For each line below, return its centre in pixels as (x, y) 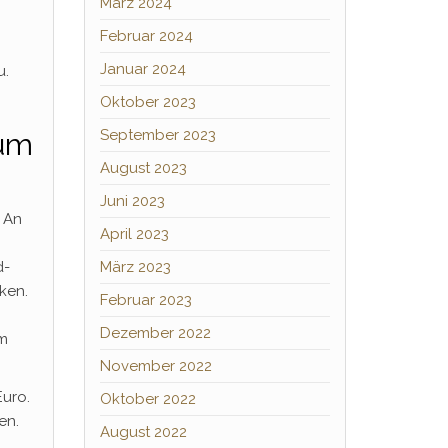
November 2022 (155, 366)
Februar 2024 (146, 36)
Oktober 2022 (147, 399)
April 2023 (134, 234)
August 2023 (143, 168)
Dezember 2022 (155, 333)
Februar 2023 (145, 300)
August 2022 (143, 432)
